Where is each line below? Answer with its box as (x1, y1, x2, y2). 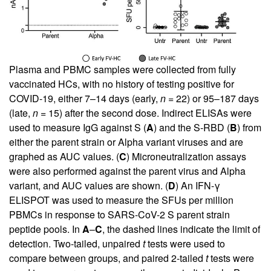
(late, (9, 105, 33, 120)
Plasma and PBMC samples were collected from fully (9, 62, 236, 76)
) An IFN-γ (175, 178, 220, 192)
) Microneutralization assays (126, 149, 246, 163)
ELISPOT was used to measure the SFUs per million (9, 192, 233, 207)
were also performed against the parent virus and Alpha (9, 163, 246, 178)
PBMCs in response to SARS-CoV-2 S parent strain (9, 207, 230, 221)
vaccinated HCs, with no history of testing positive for (9, 76, 234, 91)
